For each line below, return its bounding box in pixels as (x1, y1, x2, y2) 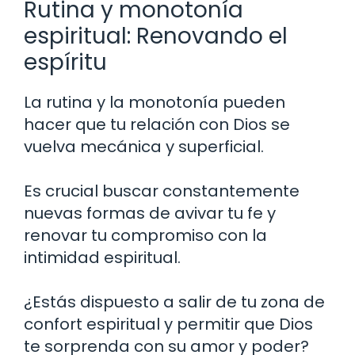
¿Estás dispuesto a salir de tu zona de (24, 291, 325, 314)
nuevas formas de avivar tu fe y (24, 202, 276, 225)
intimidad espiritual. (24, 246, 181, 269)
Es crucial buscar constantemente (24, 180, 300, 203)
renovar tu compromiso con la (24, 224, 267, 247)
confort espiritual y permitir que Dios (24, 313, 313, 336)
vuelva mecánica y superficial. (24, 136, 264, 158)
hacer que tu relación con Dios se (24, 113, 290, 136)
